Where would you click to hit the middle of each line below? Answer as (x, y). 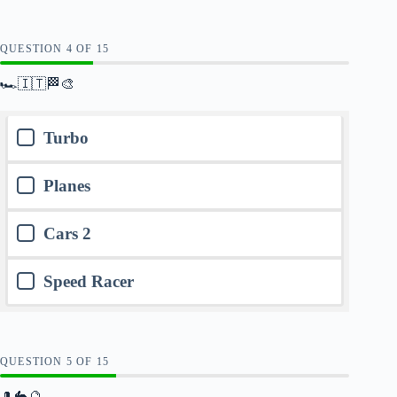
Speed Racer (89, 282)
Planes (67, 186)
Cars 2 (67, 234)
